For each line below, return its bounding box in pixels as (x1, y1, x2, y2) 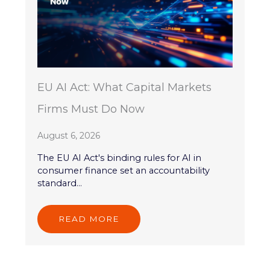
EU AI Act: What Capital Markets (37, 80, 212, 94)
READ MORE (58, 213, 120, 224)
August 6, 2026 (37, 130, 101, 141)
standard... (37, 177, 83, 189)
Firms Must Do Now (37, 102, 145, 116)
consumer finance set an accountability (37, 165, 210, 176)
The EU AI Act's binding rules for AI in (37, 152, 202, 163)
